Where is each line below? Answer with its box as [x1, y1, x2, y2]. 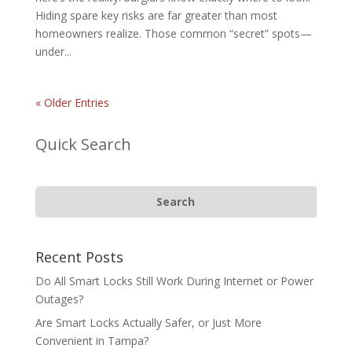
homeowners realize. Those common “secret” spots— [35, 26, 312, 42]
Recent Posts [35, 247, 123, 266]
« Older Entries [35, 95, 109, 111]
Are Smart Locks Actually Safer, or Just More [35, 314, 262, 330]
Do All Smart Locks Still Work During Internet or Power [35, 273, 313, 288]
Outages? [35, 291, 83, 306]
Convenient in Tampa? [35, 332, 148, 348]
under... [35, 44, 71, 60]
